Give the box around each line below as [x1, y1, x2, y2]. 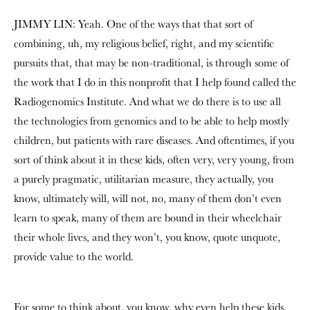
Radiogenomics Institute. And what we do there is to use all [14, 94, 281, 109]
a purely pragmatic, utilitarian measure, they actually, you [14, 172, 273, 186]
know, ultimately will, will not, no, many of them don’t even [14, 191, 282, 206]
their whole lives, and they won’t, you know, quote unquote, [14, 230, 280, 244]
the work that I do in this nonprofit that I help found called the [14, 75, 296, 89]
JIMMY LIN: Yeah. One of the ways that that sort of [14, 17, 253, 31]
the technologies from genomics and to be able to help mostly [14, 113, 289, 128]
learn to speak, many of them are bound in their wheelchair [14, 210, 282, 225]
